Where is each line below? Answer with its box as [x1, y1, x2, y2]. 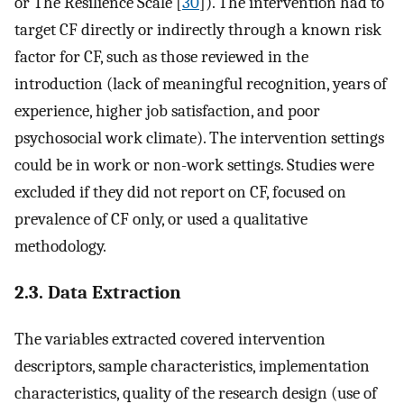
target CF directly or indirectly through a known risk [14, 20, 381, 41]
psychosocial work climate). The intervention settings [14, 128, 384, 149]
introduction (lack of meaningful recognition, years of [14, 74, 387, 95]
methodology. [14, 236, 106, 257]
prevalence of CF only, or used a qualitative [14, 209, 308, 230]
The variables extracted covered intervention [14, 328, 326, 349]
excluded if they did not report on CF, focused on [14, 182, 346, 203]
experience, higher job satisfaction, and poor [14, 101, 320, 122]
